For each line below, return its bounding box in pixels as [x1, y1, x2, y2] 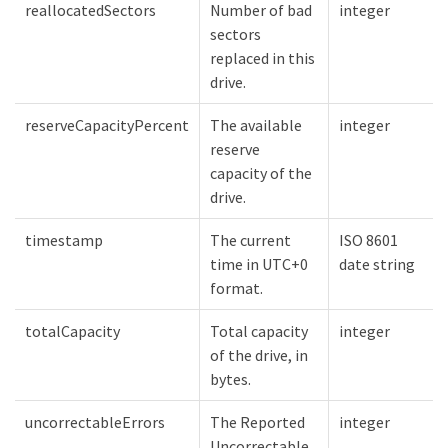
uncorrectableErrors [25, 412, 165, 433]
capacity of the [210, 163, 312, 184]
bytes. [210, 369, 251, 390]
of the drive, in [210, 345, 308, 366]
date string [339, 254, 415, 275]
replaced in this [210, 48, 315, 69]
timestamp [25, 230, 103, 251]
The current [210, 230, 291, 251]
